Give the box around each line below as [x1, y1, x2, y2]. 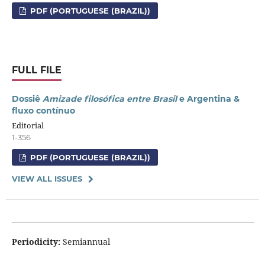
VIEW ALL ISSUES [11, 174, 82, 184]
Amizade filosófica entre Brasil [42, 93, 179, 105]
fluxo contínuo [11, 105, 75, 117]
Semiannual [62, 236, 110, 248]
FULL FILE [11, 64, 62, 76]
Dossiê [11, 93, 43, 105]
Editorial [11, 120, 44, 131]
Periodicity [11, 236, 58, 248]
